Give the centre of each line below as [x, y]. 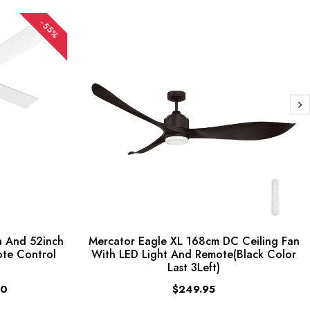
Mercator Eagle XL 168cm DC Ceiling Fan [194, 241]
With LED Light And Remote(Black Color [194, 254]
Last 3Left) [194, 267]
